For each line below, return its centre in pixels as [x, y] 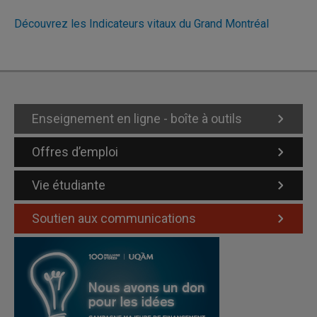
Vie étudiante [69, 185]
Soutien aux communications [114, 218]
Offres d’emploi [75, 152]
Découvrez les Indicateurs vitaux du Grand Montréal [142, 24]
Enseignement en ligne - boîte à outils [137, 119]
